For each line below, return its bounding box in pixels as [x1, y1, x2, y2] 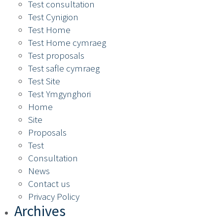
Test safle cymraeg [28, 62, 100, 74]
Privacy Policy [28, 190, 79, 203]
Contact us [28, 178, 70, 190]
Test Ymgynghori [28, 88, 91, 100]
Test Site [28, 75, 60, 87]
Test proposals [28, 49, 84, 62]
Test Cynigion [28, 11, 78, 23]
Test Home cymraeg [28, 37, 106, 49]
